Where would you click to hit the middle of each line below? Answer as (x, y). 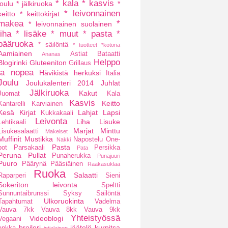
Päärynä (34, 164)
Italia (113, 73)
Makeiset (56, 131)
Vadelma (107, 202)
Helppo (107, 62)
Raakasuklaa (104, 164)
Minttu (110, 131)
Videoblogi (46, 218)
